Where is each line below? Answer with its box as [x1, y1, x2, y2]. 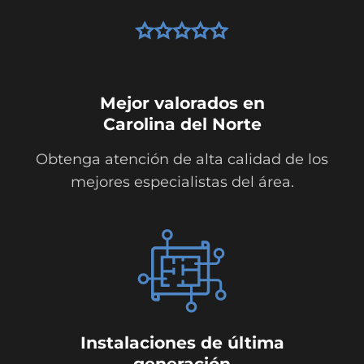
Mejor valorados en [99, 93, 265, 114]
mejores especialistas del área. [70, 173, 294, 192]
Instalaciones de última [80, 332, 284, 353]
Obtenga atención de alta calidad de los [36, 150, 328, 169]
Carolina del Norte [102, 114, 262, 135]
